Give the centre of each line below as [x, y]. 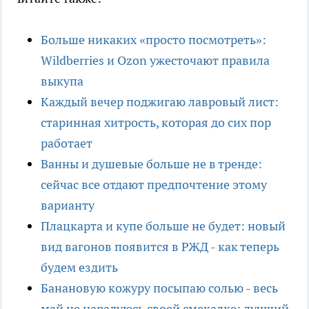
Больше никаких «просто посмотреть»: [153, 40]
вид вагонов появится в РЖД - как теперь [160, 247]
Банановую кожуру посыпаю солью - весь [159, 288]
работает [67, 143]
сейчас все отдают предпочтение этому [154, 185]
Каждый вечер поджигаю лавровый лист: [160, 102]
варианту [68, 206]
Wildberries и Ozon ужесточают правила [155, 61]
